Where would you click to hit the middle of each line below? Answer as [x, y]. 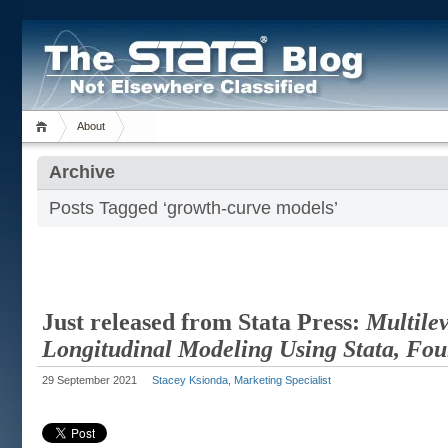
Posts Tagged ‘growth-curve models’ [193, 208]
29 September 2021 [89, 380]
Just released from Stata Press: [204, 322]
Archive [82, 172]
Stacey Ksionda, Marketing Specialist [241, 380]
